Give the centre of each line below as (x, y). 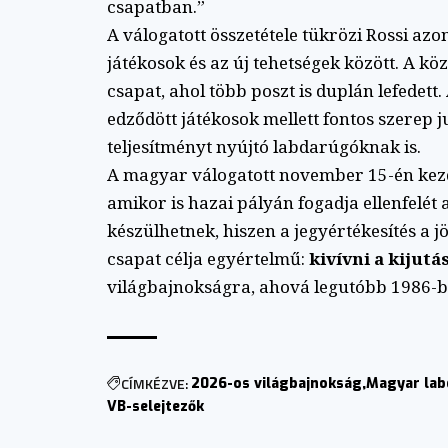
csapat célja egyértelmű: (208, 258)
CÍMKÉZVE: (154, 383)
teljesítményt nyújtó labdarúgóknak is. (264, 146)
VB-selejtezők (155, 406)
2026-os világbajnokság (276, 383)
